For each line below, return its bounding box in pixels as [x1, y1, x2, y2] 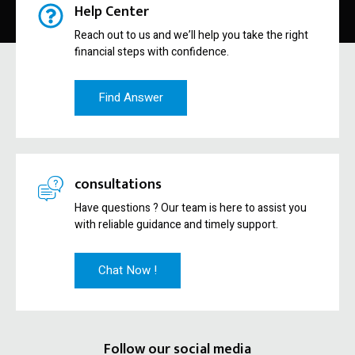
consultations [74, 172, 162, 197]
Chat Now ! [98, 261, 157, 279]
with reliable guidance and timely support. [74, 216, 278, 233]
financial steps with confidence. [74, 43, 229, 60]
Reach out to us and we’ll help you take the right [74, 26, 308, 44]
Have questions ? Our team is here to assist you [74, 199, 307, 216]
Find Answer [98, 88, 163, 106]
